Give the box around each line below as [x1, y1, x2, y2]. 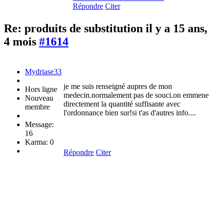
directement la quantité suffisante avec [64, 100, 180, 109]
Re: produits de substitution [4, 22, 146, 35]
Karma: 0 [25, 138, 54, 147]
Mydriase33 [25, 67, 62, 76]
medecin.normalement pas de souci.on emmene [64, 91, 209, 100]
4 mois [4, 35, 39, 48]
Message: [25, 120, 54, 129]
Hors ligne [25, 85, 57, 94]
